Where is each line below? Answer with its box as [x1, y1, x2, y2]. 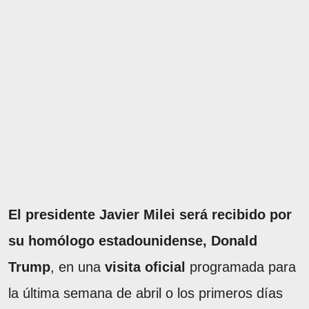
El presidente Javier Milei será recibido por [8, 206, 292, 222]
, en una [50, 259, 105, 275]
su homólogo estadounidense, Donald [8, 232, 257, 248]
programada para [186, 259, 296, 275]
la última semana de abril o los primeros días [8, 285, 283, 301]
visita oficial [105, 259, 186, 275]
